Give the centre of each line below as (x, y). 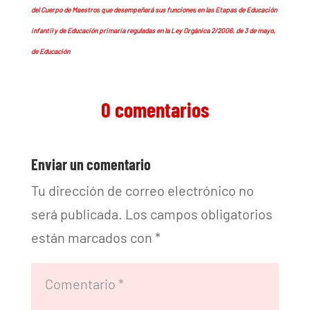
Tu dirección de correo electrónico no (142, 191)
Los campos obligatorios (199, 214)
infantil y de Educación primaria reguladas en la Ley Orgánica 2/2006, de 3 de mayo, (153, 31)
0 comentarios (155, 110)
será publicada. (76, 214)
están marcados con (93, 238)
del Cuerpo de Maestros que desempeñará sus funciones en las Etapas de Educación (154, 10)
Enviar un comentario (91, 164)
